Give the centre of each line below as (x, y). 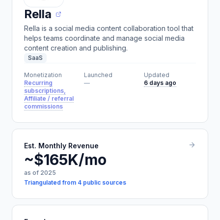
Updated (157, 75)
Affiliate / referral (49, 98)
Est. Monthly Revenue (61, 146)
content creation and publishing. (76, 48)
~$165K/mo (65, 160)
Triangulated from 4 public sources (75, 182)
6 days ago (160, 83)
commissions (43, 106)
